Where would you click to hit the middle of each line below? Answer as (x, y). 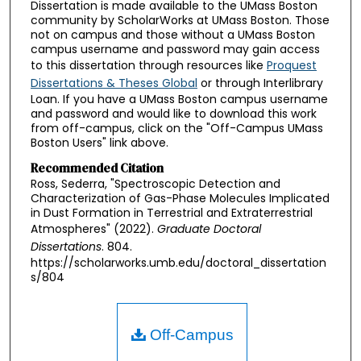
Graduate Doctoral (209, 229)
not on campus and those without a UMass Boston (172, 34)
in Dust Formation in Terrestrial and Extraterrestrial (171, 213)
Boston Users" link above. (99, 142)
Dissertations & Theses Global (114, 83)
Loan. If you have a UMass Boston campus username (179, 99)
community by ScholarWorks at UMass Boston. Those (180, 20)
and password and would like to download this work (173, 113)
